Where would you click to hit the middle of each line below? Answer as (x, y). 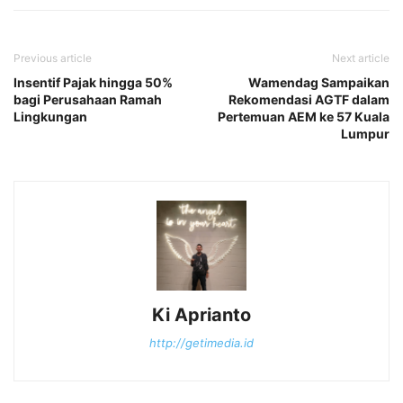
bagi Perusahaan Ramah (88, 99)
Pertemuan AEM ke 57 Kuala (304, 116)
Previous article (53, 58)
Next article (361, 58)
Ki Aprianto (201, 314)
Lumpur (365, 133)
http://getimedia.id (201, 342)
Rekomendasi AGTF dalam (309, 99)
